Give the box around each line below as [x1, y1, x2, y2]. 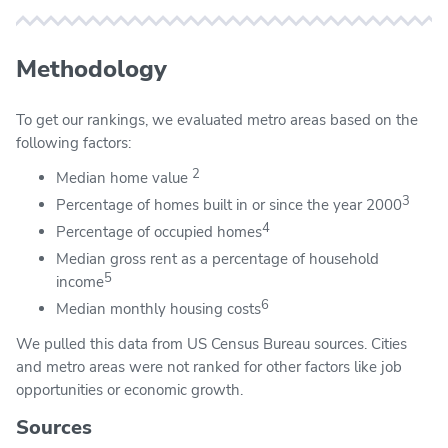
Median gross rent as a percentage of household [56, 248, 379, 269]
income [56, 271, 104, 292]
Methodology [16, 52, 167, 85]
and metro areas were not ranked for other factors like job [16, 356, 402, 377]
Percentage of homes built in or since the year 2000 [56, 194, 402, 215]
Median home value [56, 167, 192, 188]
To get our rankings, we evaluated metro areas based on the [16, 109, 418, 130]
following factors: [16, 132, 131, 153]
